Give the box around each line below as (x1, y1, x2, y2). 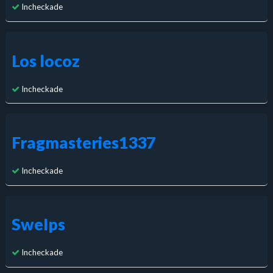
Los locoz (11, 51, 80, 71)
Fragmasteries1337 (11, 132, 155, 152)
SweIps (11, 214, 65, 234)
